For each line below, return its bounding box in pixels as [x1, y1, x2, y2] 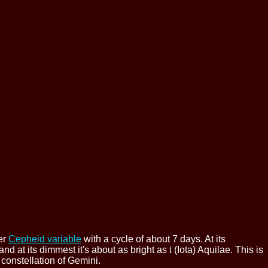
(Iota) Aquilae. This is [172, 245, 263, 255]
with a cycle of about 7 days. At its [81, 234, 226, 244]
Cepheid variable [8, 234, 81, 244]
